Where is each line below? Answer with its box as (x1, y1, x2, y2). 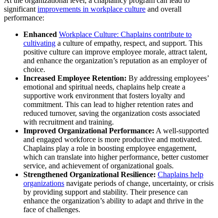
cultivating (23, 39, 55, 48)
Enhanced (23, 30, 59, 39)
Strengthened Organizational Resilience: (23, 170, 156, 179)
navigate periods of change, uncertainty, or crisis (64, 179, 214, 188)
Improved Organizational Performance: (23, 127, 154, 135)
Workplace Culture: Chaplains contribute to (59, 30, 192, 39)
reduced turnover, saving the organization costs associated (23, 109, 200, 118)
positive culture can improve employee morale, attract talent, (23, 48, 207, 56)
